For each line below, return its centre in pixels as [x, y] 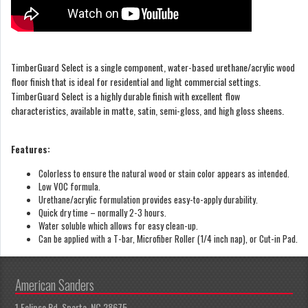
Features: [31, 149]
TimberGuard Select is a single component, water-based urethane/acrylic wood [153, 67]
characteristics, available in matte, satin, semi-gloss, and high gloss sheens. [147, 110]
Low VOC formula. [69, 186]
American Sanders [55, 285]
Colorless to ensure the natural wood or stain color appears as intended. [164, 173]
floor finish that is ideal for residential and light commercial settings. [136, 81]
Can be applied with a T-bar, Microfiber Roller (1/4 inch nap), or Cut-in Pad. [168, 238]
